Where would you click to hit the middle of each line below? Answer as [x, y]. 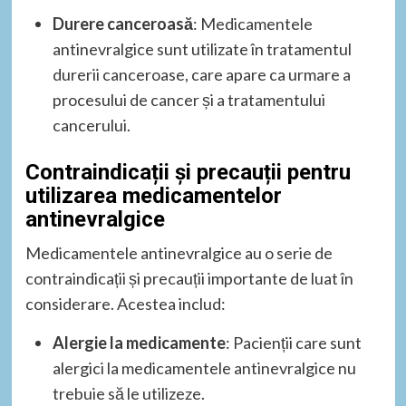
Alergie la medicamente [139, 342]
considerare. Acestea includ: [125, 303]
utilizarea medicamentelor [153, 195]
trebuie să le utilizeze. [128, 393]
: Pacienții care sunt [293, 342]
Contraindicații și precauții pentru [188, 172]
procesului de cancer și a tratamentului [188, 99]
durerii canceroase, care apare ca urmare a [201, 74]
